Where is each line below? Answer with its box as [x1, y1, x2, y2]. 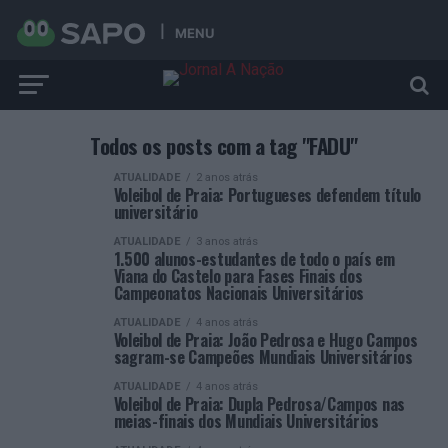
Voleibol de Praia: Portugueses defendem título [113, 183, 421, 207]
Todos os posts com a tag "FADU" [89, 130, 359, 161]
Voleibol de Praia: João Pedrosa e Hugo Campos [113, 328, 418, 352]
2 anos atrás [195, 171, 258, 184]
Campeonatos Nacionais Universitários [113, 281, 365, 305]
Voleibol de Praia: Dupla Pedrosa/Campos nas [113, 392, 405, 416]
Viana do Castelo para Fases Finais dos [113, 264, 363, 288]
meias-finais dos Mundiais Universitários [113, 409, 379, 433]
